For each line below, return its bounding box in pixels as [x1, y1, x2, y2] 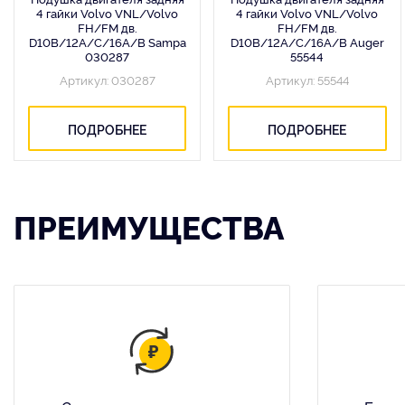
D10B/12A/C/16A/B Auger [230, 33, 384, 50]
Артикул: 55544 [265, 71, 349, 88]
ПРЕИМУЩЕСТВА [14, 204, 284, 248]
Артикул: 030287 [59, 71, 155, 88]
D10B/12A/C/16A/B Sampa [28, 33, 186, 50]
